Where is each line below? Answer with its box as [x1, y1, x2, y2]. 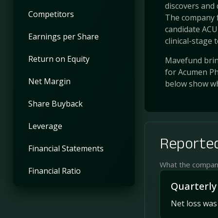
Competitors [28, 8, 74, 19]
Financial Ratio [28, 165, 81, 176]
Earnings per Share [28, 31, 99, 42]
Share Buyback [28, 98, 83, 109]
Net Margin [28, 75, 71, 87]
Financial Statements [28, 143, 104, 154]
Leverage [28, 120, 62, 131]
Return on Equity [28, 53, 90, 64]
